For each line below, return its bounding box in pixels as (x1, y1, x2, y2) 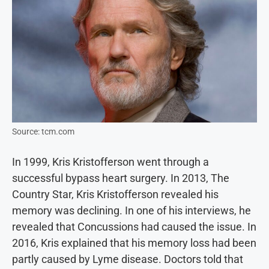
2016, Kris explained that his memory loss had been (12, 236, 256, 249)
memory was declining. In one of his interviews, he (12, 204, 251, 217)
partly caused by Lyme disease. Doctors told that (12, 252, 243, 265)
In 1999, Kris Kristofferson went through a (12, 155, 209, 168)
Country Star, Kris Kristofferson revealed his (12, 187, 219, 201)
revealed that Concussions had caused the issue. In (12, 220, 256, 233)
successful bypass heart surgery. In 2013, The (12, 171, 229, 184)
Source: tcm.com (12, 126, 74, 136)
